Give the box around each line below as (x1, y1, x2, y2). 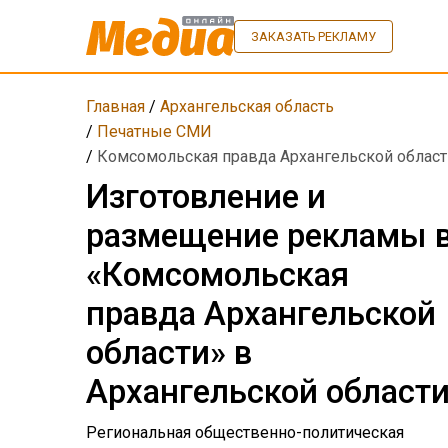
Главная (86, 97, 146, 116)
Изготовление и (86, 177, 327, 217)
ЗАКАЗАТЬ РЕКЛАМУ (250, 28, 376, 44)
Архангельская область (160, 97, 335, 116)
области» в (86, 333, 253, 373)
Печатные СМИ (97, 122, 213, 141)
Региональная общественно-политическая (86, 422, 405, 442)
